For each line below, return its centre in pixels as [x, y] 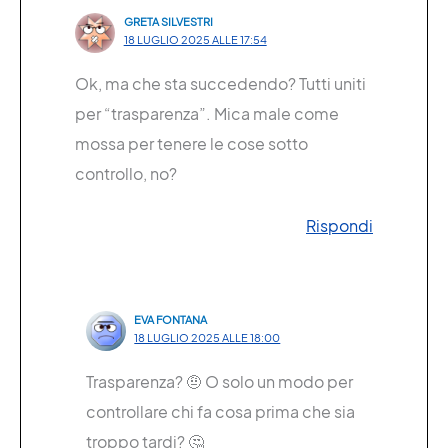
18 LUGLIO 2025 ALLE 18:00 [207, 337]
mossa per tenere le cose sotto [191, 143]
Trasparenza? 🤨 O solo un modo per [219, 381]
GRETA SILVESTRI [168, 21]
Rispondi [339, 225]
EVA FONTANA [171, 319]
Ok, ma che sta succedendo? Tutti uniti [220, 83]
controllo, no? [126, 173]
